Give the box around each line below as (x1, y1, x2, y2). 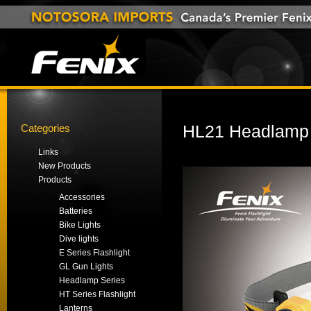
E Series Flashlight (59, 248, 130, 258)
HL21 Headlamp (183, 122, 309, 141)
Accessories (59, 192, 105, 202)
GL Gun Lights (59, 262, 113, 271)
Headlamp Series (59, 276, 125, 285)
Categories (21, 122, 70, 134)
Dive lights (59, 234, 99, 244)
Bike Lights (59, 220, 101, 230)
